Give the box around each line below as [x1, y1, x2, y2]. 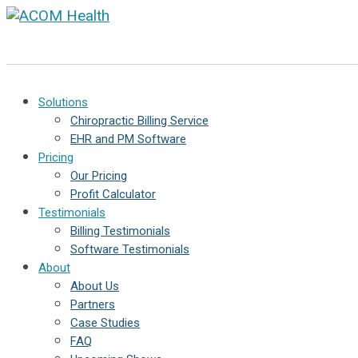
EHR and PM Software [70, 132, 186, 146]
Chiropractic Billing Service [70, 113, 209, 128]
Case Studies [70, 316, 140, 330]
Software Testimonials [70, 242, 189, 257]
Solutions [38, 95, 88, 109]
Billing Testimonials [70, 224, 170, 238]
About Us [70, 279, 119, 293]
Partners [70, 297, 115, 312]
